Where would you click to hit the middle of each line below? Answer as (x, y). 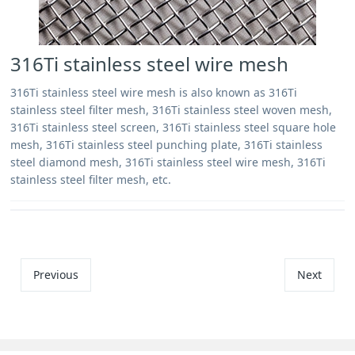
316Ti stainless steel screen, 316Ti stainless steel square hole (174, 127)
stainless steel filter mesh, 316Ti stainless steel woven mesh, (172, 110)
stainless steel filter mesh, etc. (91, 179)
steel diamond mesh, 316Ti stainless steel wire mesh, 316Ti (168, 162)
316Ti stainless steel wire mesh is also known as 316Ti (154, 92)
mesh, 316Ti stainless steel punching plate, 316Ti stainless (167, 145)
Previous (56, 275)
